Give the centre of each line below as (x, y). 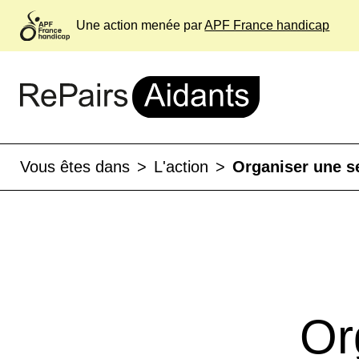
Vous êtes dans (75, 167)
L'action (181, 167)
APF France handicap (267, 26)
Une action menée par (139, 26)
